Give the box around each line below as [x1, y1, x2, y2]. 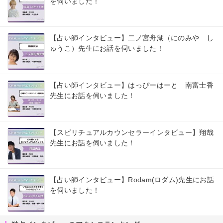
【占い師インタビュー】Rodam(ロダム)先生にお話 [50, 175, 214, 184]
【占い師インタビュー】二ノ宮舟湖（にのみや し [50, 33, 214, 42]
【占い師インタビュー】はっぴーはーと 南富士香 [50, 81, 214, 89]
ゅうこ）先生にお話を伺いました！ [50, 44, 164, 52]
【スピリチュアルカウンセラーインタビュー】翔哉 [50, 128, 214, 136]
